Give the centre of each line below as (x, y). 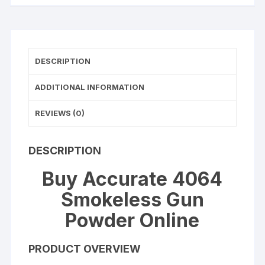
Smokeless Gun (132, 199)
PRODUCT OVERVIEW (85, 248)
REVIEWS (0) (60, 113)
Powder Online (132, 220)
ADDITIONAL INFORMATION (90, 87)
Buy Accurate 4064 (132, 179)
